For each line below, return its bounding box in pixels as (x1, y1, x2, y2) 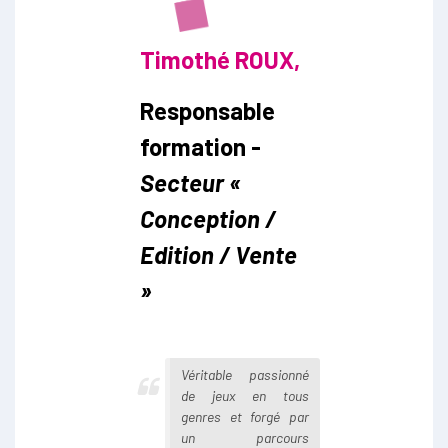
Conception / (140, 203, 276, 233)
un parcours (181, 428, 309, 446)
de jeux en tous (181, 386, 309, 404)
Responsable (140, 95, 275, 125)
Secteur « (140, 167, 241, 197)
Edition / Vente (140, 239, 297, 269)
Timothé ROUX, (140, 44, 300, 74)
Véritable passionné (181, 365, 309, 383)
